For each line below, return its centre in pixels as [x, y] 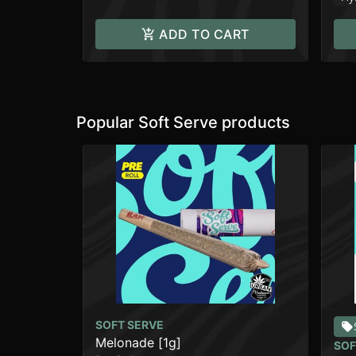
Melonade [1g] [138, 342]
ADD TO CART [204, 34]
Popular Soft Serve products [183, 122]
